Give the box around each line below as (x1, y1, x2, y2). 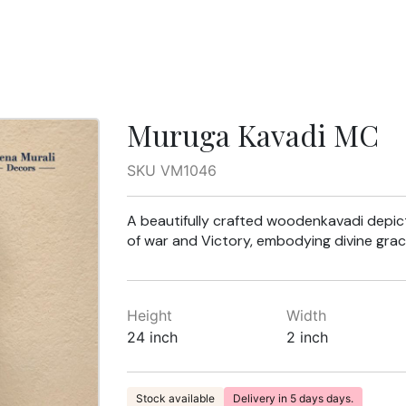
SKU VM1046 (126, 161, 217, 179)
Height (126, 306, 172, 324)
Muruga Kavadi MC (126, 115, 379, 154)
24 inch (126, 328, 178, 346)
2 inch (286, 328, 329, 346)
